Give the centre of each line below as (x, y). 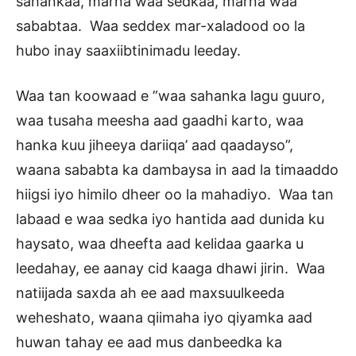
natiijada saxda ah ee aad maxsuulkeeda (150, 293)
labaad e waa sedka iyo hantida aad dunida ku (170, 219)
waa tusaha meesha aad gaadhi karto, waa (160, 121)
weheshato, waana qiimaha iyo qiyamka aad (164, 318)
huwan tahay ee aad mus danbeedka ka (149, 342)
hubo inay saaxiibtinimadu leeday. (128, 51)
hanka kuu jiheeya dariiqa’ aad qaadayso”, (155, 145)
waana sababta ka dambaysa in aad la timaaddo (177, 170)
